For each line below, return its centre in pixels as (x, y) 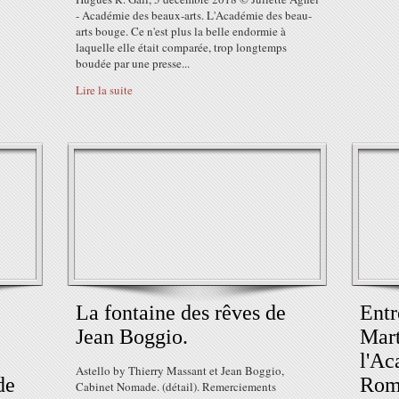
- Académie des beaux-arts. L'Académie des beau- (194, 15)
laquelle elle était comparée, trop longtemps (181, 47)
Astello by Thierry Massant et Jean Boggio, (180, 370)
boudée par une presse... (133, 63)
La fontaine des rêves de (181, 313)
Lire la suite (104, 90)
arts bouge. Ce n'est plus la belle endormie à (181, 31)
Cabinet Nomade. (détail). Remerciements (176, 387)
